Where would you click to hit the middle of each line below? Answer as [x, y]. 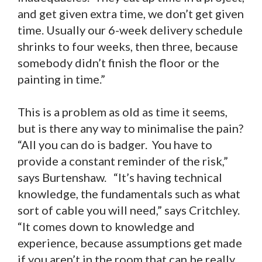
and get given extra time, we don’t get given [131, 14]
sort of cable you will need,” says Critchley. [130, 210]
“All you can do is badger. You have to [115, 145]
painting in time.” [63, 79]
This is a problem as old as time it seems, [123, 112]
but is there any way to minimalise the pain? [130, 128]
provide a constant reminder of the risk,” [123, 161]
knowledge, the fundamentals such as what [129, 194]
